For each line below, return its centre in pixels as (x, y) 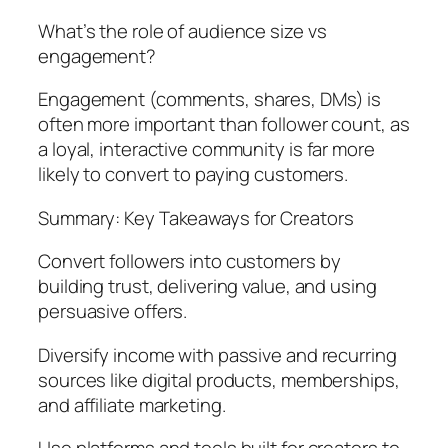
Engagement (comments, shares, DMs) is (210, 99)
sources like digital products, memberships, (219, 379)
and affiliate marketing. (132, 404)
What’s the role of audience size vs (182, 30)
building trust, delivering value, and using (207, 286)
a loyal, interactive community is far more (206, 149)
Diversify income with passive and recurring (217, 354)
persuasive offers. (113, 311)
